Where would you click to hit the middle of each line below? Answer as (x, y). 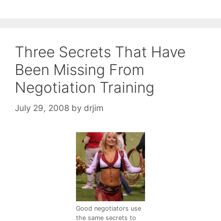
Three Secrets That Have (100, 52)
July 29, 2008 (42, 108)
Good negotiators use (109, 208)
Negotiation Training (85, 88)
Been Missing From (80, 70)
